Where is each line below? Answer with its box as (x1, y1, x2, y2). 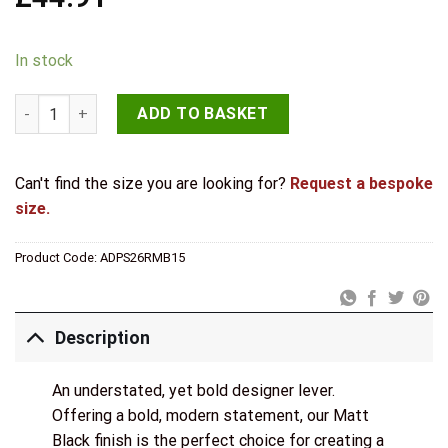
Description (55, 327, 151, 348)
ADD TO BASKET (137, 104, 269, 124)
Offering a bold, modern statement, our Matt (51, 406, 369, 426)
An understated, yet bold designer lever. (51, 381, 335, 401)
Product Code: (15, 249, 100, 265)
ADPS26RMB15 (100, 249, 185, 265)
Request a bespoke (290, 173, 433, 193)
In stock (15, 51, 73, 71)
